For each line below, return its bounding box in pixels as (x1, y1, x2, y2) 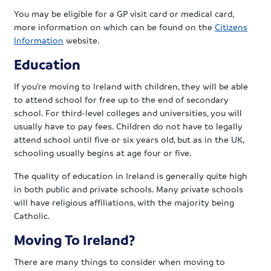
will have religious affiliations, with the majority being (14, 196, 235, 207)
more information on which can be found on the (14, 21, 215, 32)
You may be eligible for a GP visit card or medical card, (14, 7, 234, 19)
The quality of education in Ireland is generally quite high (14, 169, 248, 181)
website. (64, 34, 100, 45)
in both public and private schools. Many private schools (14, 183, 244, 194)
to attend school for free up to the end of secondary (14, 93, 229, 105)
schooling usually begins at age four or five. (14, 146, 192, 158)
